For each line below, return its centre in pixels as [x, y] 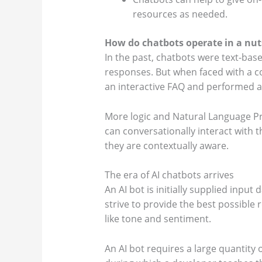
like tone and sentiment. [158, 219]
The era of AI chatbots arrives [169, 175]
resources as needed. [180, 14]
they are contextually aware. [166, 145]
